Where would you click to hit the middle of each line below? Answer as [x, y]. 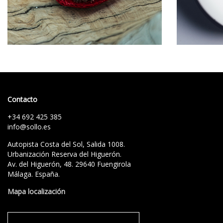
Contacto [22, 99]
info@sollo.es [29, 127]
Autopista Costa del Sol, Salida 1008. [66, 144]
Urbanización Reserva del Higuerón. [64, 154]
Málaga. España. [34, 174]
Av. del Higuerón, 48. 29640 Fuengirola [69, 164]
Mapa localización [36, 191]
